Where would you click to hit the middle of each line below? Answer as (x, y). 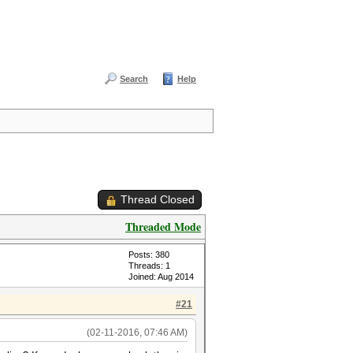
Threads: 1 (149, 266)
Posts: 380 (149, 255)
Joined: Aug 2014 (161, 277)
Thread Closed (158, 199)
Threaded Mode (163, 227)
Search (134, 79)
